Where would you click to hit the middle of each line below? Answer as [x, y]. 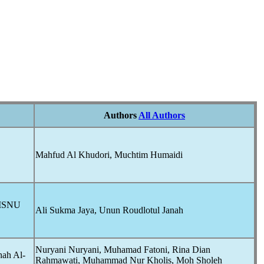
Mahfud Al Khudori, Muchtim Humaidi [109, 155]
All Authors [162, 115]
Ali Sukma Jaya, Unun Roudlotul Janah [109, 210]
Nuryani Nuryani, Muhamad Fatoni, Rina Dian [123, 250]
